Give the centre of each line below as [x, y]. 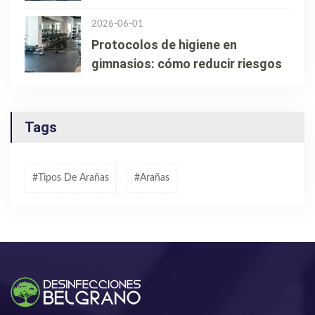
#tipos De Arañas [71, 178]
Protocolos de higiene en [164, 45]
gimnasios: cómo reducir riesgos [187, 64]
